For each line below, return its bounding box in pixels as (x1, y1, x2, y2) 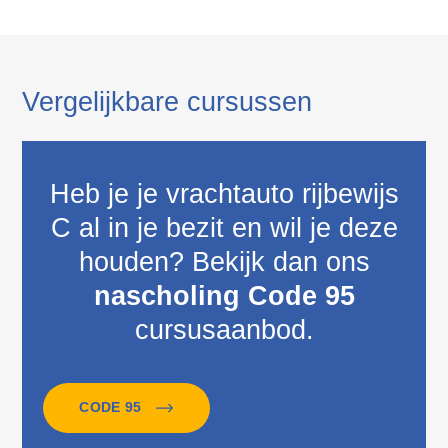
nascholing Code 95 (93, 280, 355, 311)
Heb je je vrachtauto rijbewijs (49, 178, 399, 209)
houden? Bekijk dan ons (78, 246, 370, 277)
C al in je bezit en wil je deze (50, 212, 398, 243)
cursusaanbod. (134, 314, 314, 345)
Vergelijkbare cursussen (21, 87, 312, 118)
